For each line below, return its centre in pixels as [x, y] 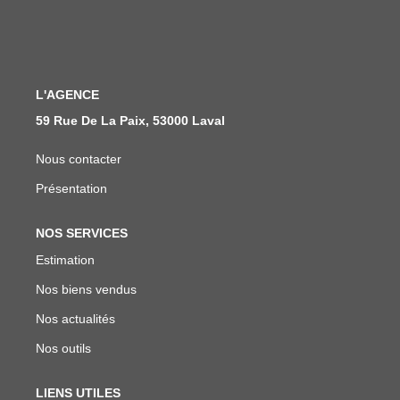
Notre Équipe [200, 15]
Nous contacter [79, 159]
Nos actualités [75, 318]
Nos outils [63, 348]
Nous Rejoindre [200, 44]
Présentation [71, 188]
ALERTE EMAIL [200, 108]
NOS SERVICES [82, 233]
